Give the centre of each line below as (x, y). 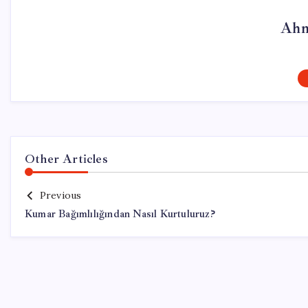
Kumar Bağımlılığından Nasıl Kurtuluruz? (120, 214)
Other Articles (66, 159)
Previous (60, 195)
